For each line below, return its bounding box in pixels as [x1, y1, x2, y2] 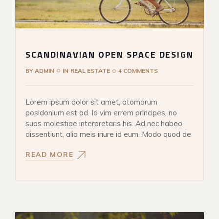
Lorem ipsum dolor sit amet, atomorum [25, 97, 158, 107]
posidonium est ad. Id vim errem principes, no [25, 108, 177, 117]
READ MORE [25, 150, 73, 159]
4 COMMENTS [118, 67, 158, 75]
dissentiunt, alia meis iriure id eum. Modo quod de [25, 130, 192, 139]
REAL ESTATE [70, 67, 110, 75]
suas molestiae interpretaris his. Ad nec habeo [25, 119, 183, 128]
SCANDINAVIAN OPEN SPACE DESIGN [25, 48, 194, 61]
